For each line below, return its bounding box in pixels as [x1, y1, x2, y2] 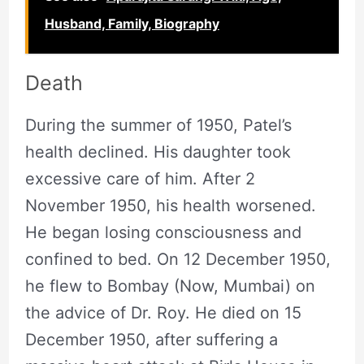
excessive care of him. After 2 [24, 168, 255, 188]
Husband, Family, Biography [44, 15, 219, 32]
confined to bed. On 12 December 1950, [24, 249, 331, 269]
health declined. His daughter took [24, 141, 291, 162]
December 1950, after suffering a [24, 329, 278, 349]
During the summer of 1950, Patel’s [24, 115, 292, 135]
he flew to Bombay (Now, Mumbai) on [24, 275, 315, 296]
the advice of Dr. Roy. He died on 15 [24, 302, 301, 323]
